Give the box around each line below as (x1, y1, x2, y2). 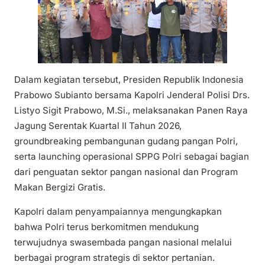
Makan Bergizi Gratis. (14, 182, 105, 193)
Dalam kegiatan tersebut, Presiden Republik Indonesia (14, 74, 244, 86)
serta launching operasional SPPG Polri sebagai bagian (14, 151, 249, 163)
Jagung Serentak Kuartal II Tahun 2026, (14, 120, 182, 132)
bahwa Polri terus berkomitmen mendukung (14, 221, 199, 233)
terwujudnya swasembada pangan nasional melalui (14, 237, 232, 248)
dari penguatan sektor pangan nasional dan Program (14, 166, 238, 178)
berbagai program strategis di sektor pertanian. (14, 252, 215, 264)
